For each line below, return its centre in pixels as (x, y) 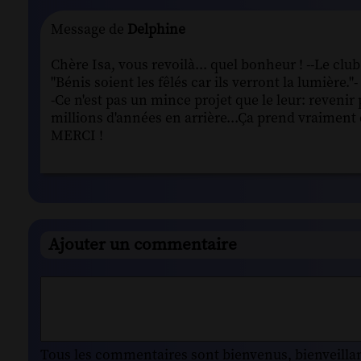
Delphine (155, 29)
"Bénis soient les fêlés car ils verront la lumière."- (204, 83)
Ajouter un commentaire (143, 245)
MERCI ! (77, 136)
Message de (87, 29)
